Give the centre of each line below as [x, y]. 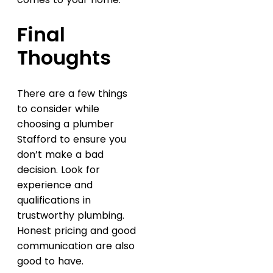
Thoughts [64, 58]
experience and [55, 185]
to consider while [58, 108]
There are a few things [72, 93]
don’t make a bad [60, 154]
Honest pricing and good [76, 230]
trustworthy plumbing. [71, 215]
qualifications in [54, 200]
